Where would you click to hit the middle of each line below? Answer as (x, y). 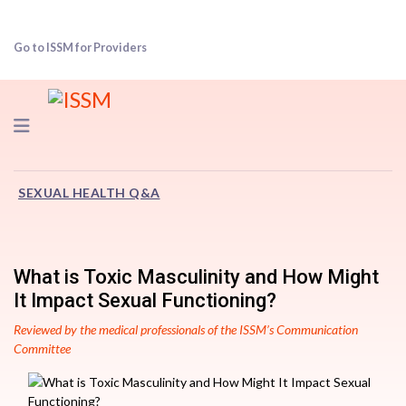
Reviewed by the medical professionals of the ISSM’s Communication (186, 329)
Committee (42, 348)
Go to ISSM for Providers (80, 48)
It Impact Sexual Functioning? (145, 300)
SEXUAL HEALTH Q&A (89, 193)
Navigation (74, 124)
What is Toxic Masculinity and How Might (196, 277)
